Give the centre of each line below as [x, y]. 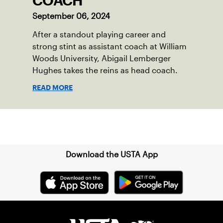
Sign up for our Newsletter [111, 127]
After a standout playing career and [99, 35]
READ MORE [53, 88]
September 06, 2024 [71, 16]
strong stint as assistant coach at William [110, 47]
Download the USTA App [111, 155]
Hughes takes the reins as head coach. [105, 71]
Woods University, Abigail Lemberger [102, 59]
